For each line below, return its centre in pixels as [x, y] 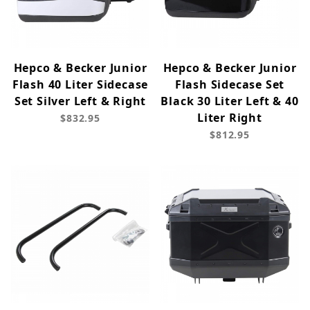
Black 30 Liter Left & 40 [230, 101]
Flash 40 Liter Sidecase [80, 85]
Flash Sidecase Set [230, 85]
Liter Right [230, 118]
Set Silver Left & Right [80, 101]
